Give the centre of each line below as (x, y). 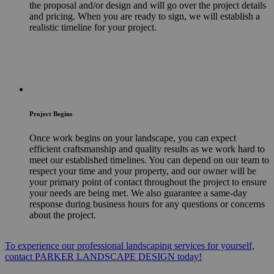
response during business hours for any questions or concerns (147, 204)
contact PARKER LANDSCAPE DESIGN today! (103, 256)
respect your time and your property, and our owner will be (143, 171)
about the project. (63, 215)
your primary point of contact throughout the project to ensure (148, 182)
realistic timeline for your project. (93, 27)
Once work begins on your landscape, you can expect (133, 138)
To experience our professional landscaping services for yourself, (130, 245)
